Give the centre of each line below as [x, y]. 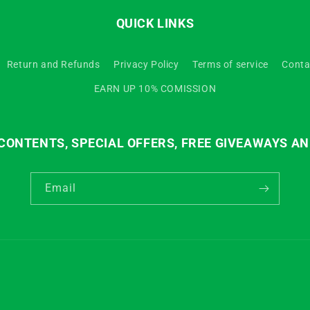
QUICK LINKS [155, 23]
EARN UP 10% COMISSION [155, 89]
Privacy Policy [146, 64]
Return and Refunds [53, 64]
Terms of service [230, 64]
